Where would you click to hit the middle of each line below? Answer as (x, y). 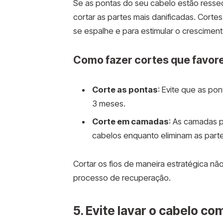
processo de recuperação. (122, 178)
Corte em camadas (130, 121)
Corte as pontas (125, 90)
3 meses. (109, 104)
